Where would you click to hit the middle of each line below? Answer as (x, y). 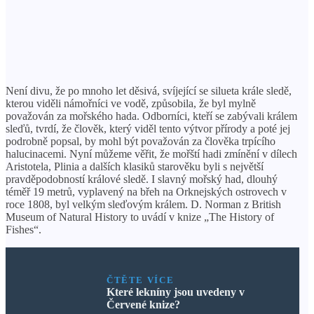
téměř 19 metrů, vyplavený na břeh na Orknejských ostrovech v (146, 191)
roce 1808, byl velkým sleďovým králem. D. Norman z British (143, 204)
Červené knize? (143, 304)
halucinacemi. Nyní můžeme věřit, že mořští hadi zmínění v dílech (151, 153)
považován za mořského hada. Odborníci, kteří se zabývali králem (151, 116)
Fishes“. (23, 229)
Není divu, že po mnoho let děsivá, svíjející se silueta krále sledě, (149, 90)
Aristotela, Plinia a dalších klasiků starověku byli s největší (135, 166)
